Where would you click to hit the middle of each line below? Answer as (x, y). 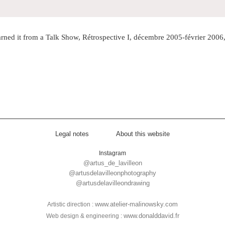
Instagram (113, 153)
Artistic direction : (71, 204)
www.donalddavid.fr (151, 216)
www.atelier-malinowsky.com (136, 204)
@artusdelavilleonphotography (113, 173)
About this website (143, 134)
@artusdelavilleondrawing (113, 183)
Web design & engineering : (85, 216)
